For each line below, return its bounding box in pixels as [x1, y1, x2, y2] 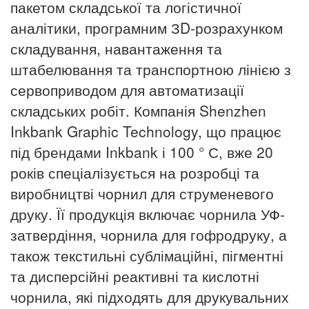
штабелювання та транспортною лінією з [10, 59, 291, 80]
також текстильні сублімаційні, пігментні [10, 245, 283, 266]
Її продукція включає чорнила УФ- [57, 203, 285, 225]
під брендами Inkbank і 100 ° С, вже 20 [10, 141, 273, 163]
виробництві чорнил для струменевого [10, 183, 274, 204]
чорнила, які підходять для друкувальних [10, 286, 289, 308]
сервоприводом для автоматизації [10, 79, 244, 101]
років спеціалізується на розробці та [10, 162, 259, 183]
